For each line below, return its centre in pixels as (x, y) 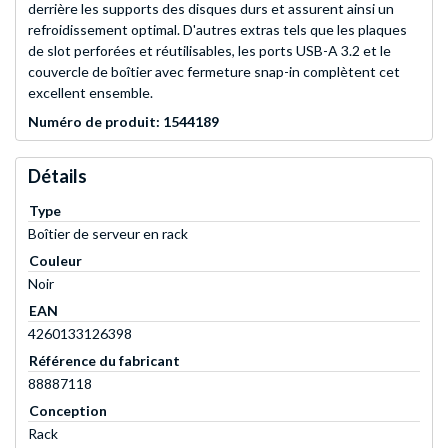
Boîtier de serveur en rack (108, 234)
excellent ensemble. (90, 93)
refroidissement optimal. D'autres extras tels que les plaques (217, 30)
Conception (68, 411)
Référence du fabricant (104, 361)
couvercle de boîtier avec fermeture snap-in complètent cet (214, 72)
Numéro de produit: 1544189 (123, 122)
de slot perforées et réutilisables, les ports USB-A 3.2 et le (209, 51)
